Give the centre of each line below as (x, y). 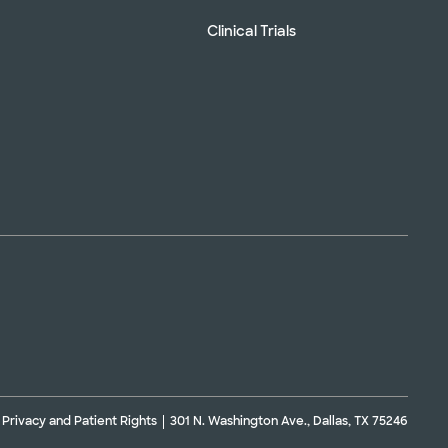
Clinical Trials (251, 30)
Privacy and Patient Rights (79, 421)
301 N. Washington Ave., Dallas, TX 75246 (289, 421)
